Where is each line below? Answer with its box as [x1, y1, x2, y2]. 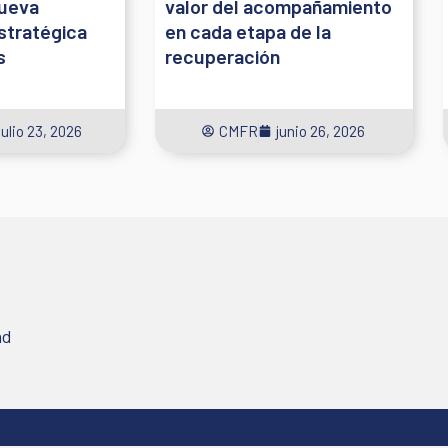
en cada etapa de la [165, 18, 331, 43]
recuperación [165, 43, 280, 68]
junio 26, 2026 [276, 121, 366, 140]
